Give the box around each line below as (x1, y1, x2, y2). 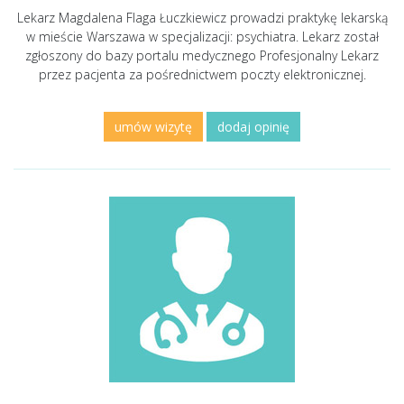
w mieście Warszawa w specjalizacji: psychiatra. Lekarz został (25, 28, 379, 45)
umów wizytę (115, 118, 192, 135)
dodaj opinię (217, 118, 289, 135)
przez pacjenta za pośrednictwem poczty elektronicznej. (38, 66, 366, 83)
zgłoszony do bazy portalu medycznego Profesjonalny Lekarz (25, 47, 379, 64)
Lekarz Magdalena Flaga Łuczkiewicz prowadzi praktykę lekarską (16, 9, 388, 26)
